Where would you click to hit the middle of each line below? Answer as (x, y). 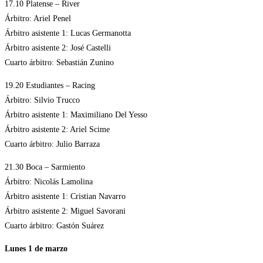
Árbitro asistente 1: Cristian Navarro (65, 197)
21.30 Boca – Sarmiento (45, 167)
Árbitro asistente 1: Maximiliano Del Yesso (76, 115)
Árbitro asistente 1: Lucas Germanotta (68, 33)
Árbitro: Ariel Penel (38, 19)
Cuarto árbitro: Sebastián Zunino (59, 63)
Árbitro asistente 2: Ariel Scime (57, 130)
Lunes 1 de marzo (36, 249)
